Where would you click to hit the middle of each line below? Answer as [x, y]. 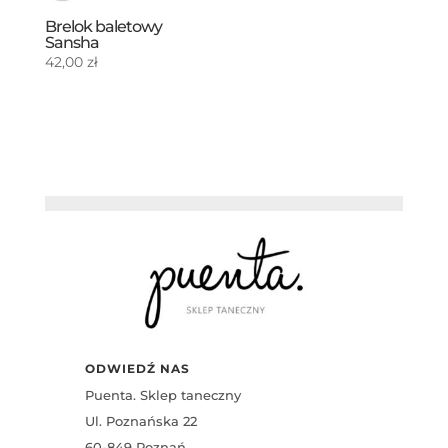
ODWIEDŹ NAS [137, 369]
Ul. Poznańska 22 [140, 421]
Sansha [71, 43]
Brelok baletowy [103, 27]
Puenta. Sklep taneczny [162, 395]
